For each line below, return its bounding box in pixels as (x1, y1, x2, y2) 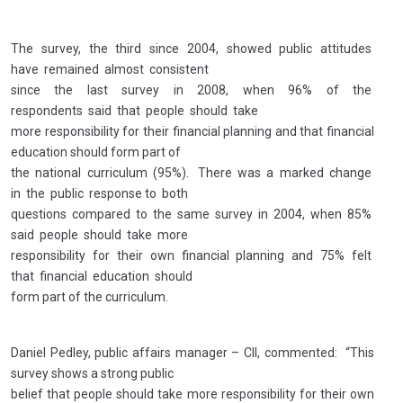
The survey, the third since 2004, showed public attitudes (11, 41, 374, 56)
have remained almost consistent (11, 62, 209, 76)
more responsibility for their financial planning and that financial (11, 124, 374, 139)
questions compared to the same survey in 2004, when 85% (11, 207, 374, 221)
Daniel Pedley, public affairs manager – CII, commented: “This (11, 345, 374, 360)
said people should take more (11, 228, 188, 242)
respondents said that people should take (11, 103, 258, 118)
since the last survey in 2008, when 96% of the (11, 83, 374, 97)
